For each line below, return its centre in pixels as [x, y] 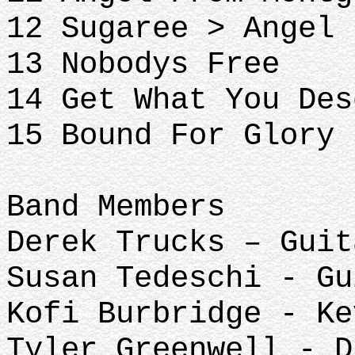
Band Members [116, 207]
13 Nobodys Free [152, 65]
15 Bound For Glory [170, 136]
